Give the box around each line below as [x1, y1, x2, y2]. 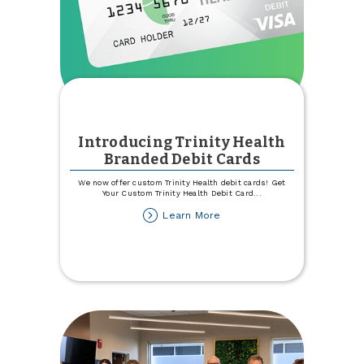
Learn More [162, 209, 221, 221]
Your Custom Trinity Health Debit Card [102, 188, 254, 198]
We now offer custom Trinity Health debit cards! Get [78, 178, 286, 188]
